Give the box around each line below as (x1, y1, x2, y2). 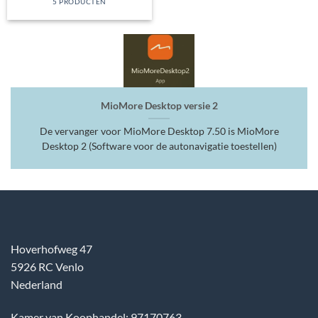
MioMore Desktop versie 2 (100, 99, 218, 111)
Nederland (11, 277, 62, 291)
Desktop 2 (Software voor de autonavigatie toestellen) (41, 140, 277, 152)
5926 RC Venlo (11, 259, 84, 273)
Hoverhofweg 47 (11, 241, 92, 256)
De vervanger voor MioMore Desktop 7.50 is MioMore (39, 125, 279, 137)
